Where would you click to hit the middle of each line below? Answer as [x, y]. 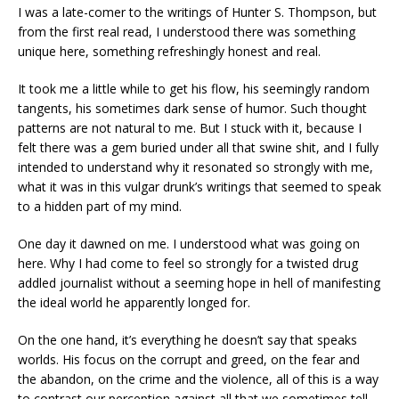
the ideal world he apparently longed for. [134, 302]
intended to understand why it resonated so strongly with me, [195, 167]
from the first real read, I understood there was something [187, 31]
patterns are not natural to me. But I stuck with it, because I [190, 127]
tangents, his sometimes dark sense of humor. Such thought [192, 108]
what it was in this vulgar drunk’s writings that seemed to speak [199, 186]
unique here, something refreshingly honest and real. [169, 51]
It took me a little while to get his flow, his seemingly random [194, 88]
